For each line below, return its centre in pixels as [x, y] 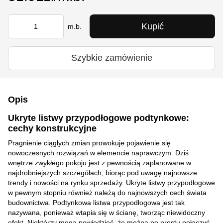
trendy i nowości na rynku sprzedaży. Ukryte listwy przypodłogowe [111, 182]
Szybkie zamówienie [111, 58]
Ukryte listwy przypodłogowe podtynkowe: [99, 118]
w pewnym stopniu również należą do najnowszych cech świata [107, 192]
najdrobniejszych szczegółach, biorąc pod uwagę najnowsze [103, 172]
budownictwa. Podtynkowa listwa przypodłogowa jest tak [96, 202]
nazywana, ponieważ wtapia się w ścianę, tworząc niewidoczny [107, 212]
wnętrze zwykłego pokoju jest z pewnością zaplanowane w [100, 163]
